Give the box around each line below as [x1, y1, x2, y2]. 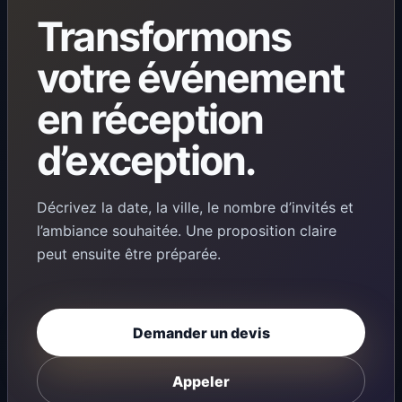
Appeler [172, 371, 230, 390]
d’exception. [37, 135, 256, 185]
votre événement [37, 53, 345, 102]
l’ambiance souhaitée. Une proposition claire [37, 221, 336, 240]
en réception [37, 94, 264, 144]
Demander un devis [132, 323, 270, 342]
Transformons [37, 12, 292, 61]
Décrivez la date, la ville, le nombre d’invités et [37, 197, 354, 216]
